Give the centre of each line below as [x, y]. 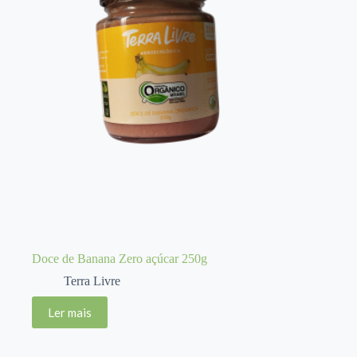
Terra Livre [92, 280]
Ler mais [70, 312]
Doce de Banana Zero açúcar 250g [120, 258]
